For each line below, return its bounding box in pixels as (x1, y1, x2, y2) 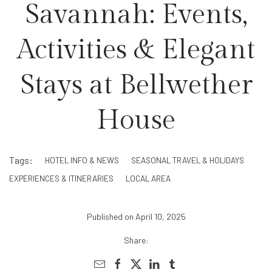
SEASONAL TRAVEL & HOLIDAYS (131, 155, 244, 166)
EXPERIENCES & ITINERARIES (9, 172, 114, 183)
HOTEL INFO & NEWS (45, 155, 119, 166)
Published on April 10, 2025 (86, 211, 186, 222)
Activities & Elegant (17, 33, 255, 66)
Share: (123, 234, 149, 245)
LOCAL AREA (126, 172, 171, 183)
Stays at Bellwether (19, 69, 253, 101)
